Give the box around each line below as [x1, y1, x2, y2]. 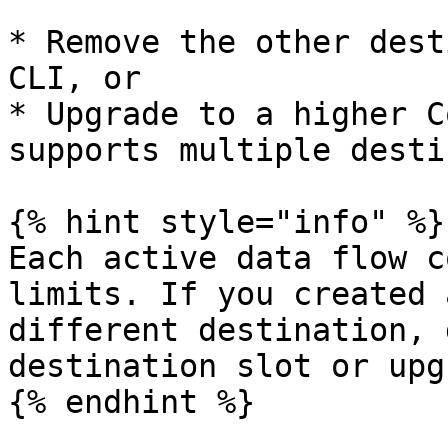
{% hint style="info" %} [8, 204, 445, 240]
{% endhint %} [8, 384, 255, 420]
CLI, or [8, 60, 141, 96]
